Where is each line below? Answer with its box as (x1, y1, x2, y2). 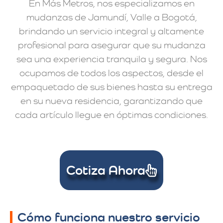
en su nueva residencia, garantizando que (20, 95, 203, 107)
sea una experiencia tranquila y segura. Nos (16, 53, 207, 65)
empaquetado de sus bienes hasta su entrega (10, 81, 213, 93)
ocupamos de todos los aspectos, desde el (19, 67, 204, 79)
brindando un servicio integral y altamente (19, 25, 204, 37)
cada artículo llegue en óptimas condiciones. (15, 109, 208, 121)
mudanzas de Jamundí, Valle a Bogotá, (26, 11, 197, 23)
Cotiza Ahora (66, 162, 145, 178)
